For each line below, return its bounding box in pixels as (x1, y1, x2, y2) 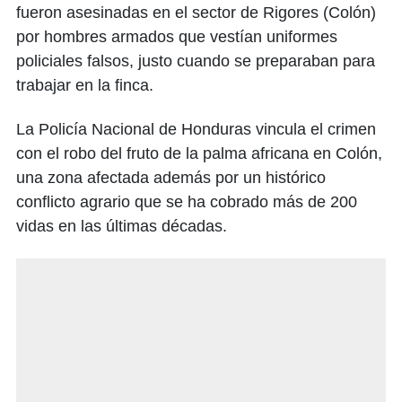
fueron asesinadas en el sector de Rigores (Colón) (16, 4, 376, 22)
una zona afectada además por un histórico (16, 169, 326, 188)
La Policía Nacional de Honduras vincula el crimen (16, 120, 376, 139)
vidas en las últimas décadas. (16, 217, 227, 236)
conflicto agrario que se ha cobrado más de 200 (16, 193, 357, 212)
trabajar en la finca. (16, 76, 153, 95)
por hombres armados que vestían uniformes (16, 28, 337, 47)
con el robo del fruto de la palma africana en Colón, (16, 144, 382, 163)
